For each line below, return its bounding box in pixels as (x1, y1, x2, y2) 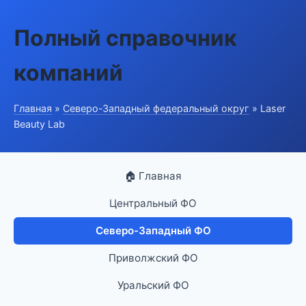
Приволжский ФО (108, 251, 198, 264)
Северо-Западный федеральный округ (63, 102, 249, 114)
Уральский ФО (117, 279, 189, 292)
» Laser (249, 102, 286, 114)
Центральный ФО (109, 197, 197, 210)
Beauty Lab (14, 118, 65, 130)
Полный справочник (14, 25, 237, 51)
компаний (14, 59, 123, 86)
